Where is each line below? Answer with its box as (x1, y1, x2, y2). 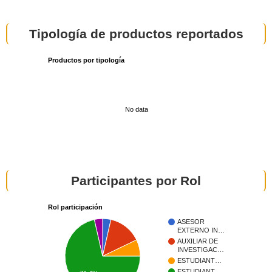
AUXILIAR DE (177, 237, 218, 245)
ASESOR (177, 218, 205, 226)
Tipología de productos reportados (29, 27, 243, 41)
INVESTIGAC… (177, 246, 224, 254)
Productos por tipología (48, 56, 125, 64)
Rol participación (48, 203, 103, 211)
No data (124, 105, 149, 113)
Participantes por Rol (71, 174, 201, 188)
